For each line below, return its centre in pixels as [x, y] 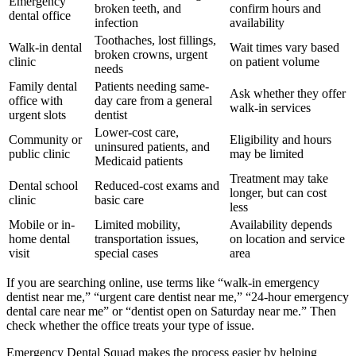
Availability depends [281, 225]
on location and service [287, 239]
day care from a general [153, 101]
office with [36, 101]
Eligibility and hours [281, 140]
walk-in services [270, 108]
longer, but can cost [278, 193]
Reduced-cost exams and [157, 186]
